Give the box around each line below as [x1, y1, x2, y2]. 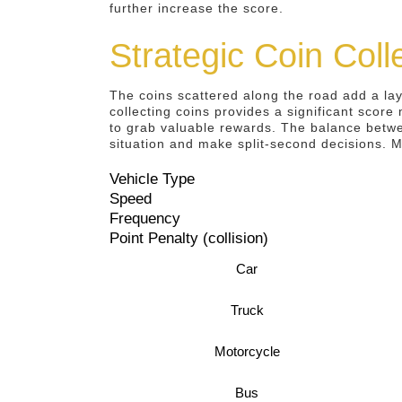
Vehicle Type [109, 170, 195, 188]
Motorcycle [214, 344, 280, 359]
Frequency [109, 210, 180, 227]
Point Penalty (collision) [109, 230, 268, 247]
